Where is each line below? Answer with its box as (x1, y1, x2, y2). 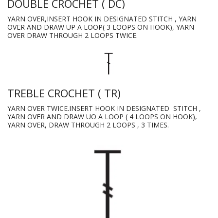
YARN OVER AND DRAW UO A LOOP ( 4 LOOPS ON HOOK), (7, 112, 197, 122)
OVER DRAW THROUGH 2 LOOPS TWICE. (7, 31, 138, 40)
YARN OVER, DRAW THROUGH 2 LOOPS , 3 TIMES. (7, 120, 169, 130)
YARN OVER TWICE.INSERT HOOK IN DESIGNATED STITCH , (7, 104, 201, 113)
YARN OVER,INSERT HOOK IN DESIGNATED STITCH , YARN (7, 14, 197, 24)
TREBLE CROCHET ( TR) (7, 86, 121, 101)
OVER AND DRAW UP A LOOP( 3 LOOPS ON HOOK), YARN (7, 22, 194, 32)
